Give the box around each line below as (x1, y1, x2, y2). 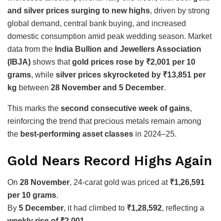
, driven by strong (150, 6, 210, 15)
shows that (31, 58, 72, 67)
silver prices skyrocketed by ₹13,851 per (56, 71, 206, 79)
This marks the (7, 104, 61, 113)
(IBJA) (7, 58, 31, 67)
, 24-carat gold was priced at (70, 178, 170, 187)
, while (31, 71, 56, 79)
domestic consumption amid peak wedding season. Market (7, 32, 212, 41)
